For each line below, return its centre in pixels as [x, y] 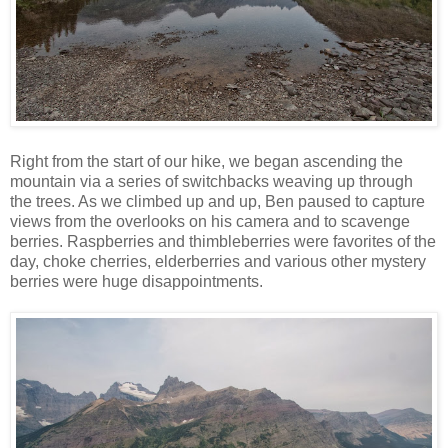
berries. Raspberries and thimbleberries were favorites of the [223, 242]
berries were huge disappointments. [136, 282]
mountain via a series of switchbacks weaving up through [211, 182]
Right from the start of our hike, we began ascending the [206, 162]
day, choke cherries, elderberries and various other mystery [218, 262]
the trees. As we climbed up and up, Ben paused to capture [217, 202]
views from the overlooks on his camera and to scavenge [210, 222]
